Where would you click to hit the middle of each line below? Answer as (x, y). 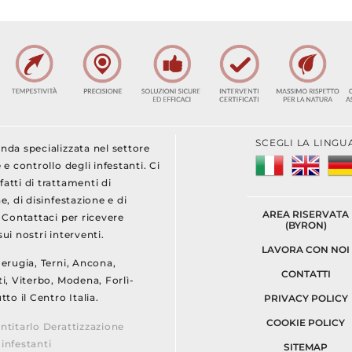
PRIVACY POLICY (306, 298)
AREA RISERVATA (306, 214)
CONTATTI (306, 273)
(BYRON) (306, 225)
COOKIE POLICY (306, 322)
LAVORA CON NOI (306, 249)
